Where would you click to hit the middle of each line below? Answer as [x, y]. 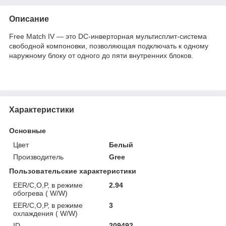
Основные [27, 130]
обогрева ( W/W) [40, 193]
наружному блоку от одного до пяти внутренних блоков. [101, 55]
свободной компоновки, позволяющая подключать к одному [109, 46]
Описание [29, 19]
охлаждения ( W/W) [45, 213]
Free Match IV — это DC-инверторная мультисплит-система [108, 36]
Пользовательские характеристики [73, 171]
